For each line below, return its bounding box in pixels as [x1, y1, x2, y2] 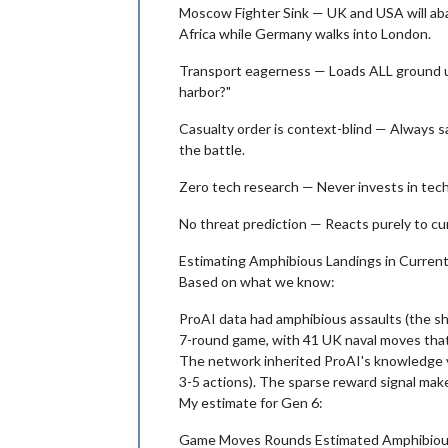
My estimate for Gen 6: [179, 393, 323, 411]
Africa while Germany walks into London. [179, 24, 431, 42]
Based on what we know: [179, 272, 335, 290]
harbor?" [179, 82, 231, 100]
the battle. [179, 140, 245, 158]
